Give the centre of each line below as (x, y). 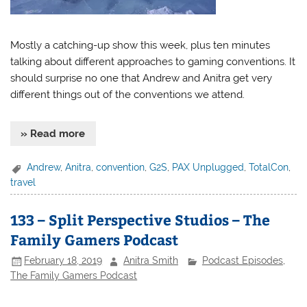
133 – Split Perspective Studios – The (140, 219)
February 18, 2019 (63, 261)
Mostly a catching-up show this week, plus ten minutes (140, 46)
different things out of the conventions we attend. (128, 95)
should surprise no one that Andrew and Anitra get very (142, 78)
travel (23, 182)
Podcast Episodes (242, 261)
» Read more (53, 133)
